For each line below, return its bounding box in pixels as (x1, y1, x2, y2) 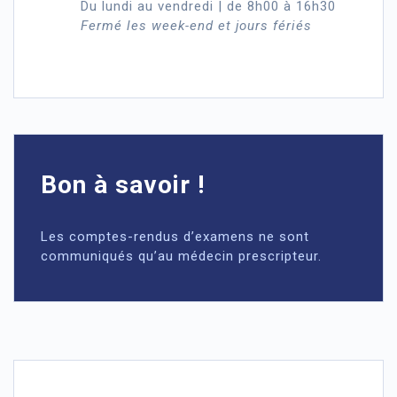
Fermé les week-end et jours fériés (81, 18, 312, 34)
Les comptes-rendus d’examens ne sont (41, 229, 309, 245)
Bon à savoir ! (41, 170, 205, 199)
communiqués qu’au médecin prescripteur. (41, 248, 322, 264)
